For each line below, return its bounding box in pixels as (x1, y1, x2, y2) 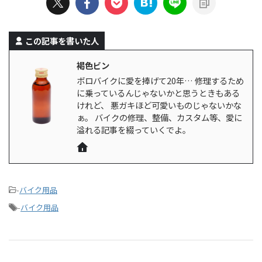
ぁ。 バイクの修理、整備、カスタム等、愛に (77, 111, 242, 123)
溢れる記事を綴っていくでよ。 (77, 123, 191, 136)
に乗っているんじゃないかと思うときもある (77, 87, 240, 99)
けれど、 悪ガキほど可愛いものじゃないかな (77, 99, 242, 111)
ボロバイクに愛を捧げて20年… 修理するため (77, 74, 244, 87)
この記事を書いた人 (25, 35, 99, 47)
